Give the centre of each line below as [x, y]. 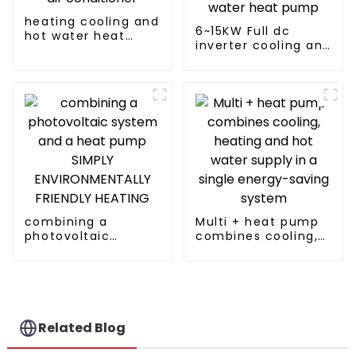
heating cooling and [92, 21]
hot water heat [75, 35]
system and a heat [88, 250]
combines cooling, [257, 236]
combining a [66, 221]
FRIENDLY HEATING [82, 293]
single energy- [244, 279]
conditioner [63, 64]
